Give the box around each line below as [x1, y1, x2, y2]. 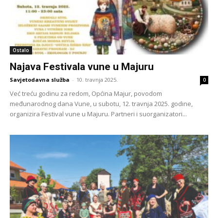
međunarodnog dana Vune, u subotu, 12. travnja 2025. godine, [10, 99, 193, 109]
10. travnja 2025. [76, 76, 118, 84]
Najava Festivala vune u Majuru [10, 61, 154, 73]
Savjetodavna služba [10, 76, 70, 84]
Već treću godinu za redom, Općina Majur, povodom [10, 89, 162, 98]
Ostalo [13, 47, 29, 54]
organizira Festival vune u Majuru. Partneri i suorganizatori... [10, 109, 187, 119]
